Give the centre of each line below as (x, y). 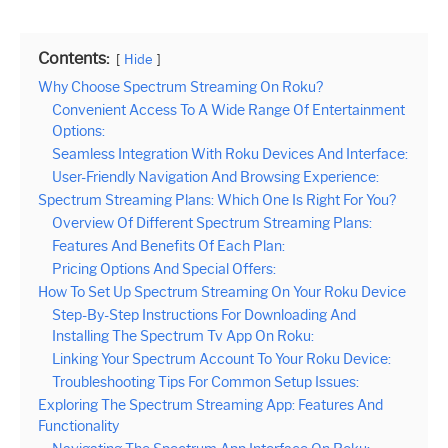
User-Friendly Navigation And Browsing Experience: (215, 176)
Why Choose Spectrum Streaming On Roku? (180, 86)
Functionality (78, 425)
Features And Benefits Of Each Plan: (168, 245)
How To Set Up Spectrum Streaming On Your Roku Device (222, 291)
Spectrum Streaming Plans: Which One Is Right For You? (217, 199)
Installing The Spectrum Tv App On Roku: (183, 335)
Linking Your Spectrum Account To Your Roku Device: (221, 358)
